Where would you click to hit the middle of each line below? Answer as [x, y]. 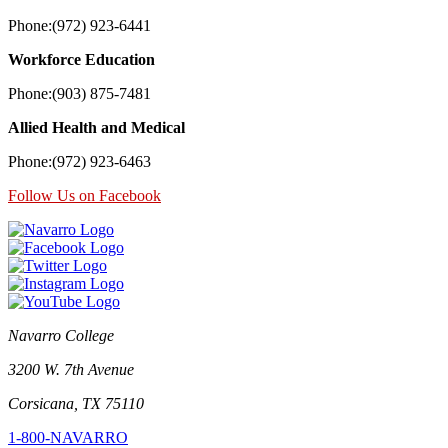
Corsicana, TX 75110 [76, 403]
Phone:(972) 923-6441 [79, 25]
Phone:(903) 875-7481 [79, 93]
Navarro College [61, 335]
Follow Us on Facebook [84, 195]
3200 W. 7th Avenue [71, 369]
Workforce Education [81, 59]
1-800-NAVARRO [68, 437]
